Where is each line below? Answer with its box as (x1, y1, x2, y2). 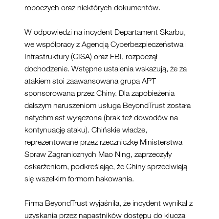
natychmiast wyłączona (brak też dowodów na (24, 113, 178, 122)
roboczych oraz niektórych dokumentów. (24, 3, 160, 12)
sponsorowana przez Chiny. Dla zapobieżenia (24, 88, 175, 98)
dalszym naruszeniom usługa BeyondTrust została (24, 101, 191, 110)
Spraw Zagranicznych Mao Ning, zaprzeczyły (24, 150, 172, 159)
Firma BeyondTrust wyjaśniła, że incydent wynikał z (24, 198, 193, 208)
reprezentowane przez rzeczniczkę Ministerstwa (24, 137, 182, 147)
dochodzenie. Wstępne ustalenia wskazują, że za (24, 64, 187, 73)
